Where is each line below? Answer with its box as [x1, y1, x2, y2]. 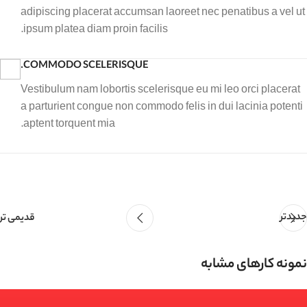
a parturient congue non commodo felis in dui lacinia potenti [21, 95, 303, 118]
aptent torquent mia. [23, 112, 115, 135]
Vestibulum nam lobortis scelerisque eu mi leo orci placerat [21, 78, 300, 101]
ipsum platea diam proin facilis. [23, 18, 168, 40]
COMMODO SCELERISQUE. [23, 58, 148, 75]
